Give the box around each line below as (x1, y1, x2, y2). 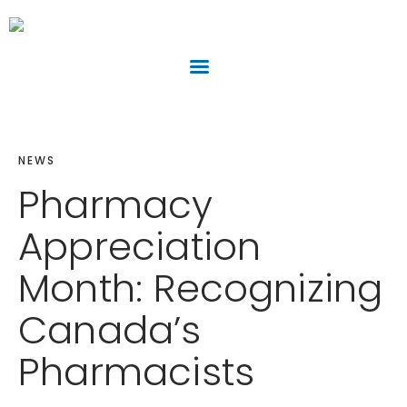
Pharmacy (18, 178, 213, 233)
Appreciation (18, 220, 262, 274)
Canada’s (18, 303, 202, 358)
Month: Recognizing (18, 262, 383, 316)
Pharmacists (18, 345, 255, 400)
